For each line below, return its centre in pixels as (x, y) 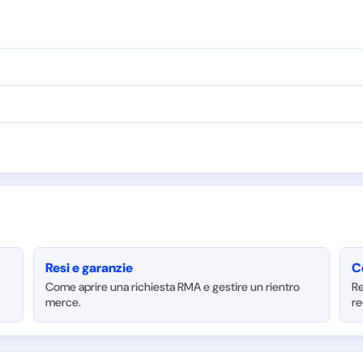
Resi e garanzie (90, 268)
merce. (64, 302)
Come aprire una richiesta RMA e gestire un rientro (173, 287)
